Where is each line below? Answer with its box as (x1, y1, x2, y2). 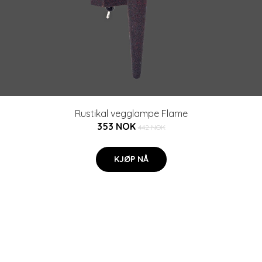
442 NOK (137, 123, 166, 132)
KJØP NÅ (113, 154, 149, 164)
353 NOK (96, 120, 138, 132)
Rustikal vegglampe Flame (74, 108, 188, 119)
